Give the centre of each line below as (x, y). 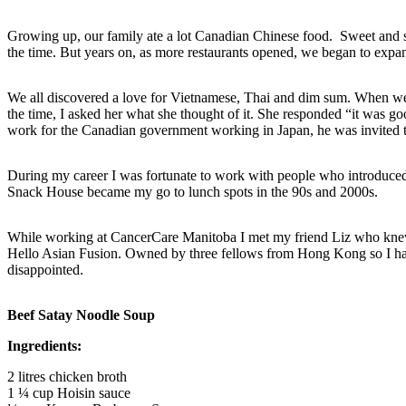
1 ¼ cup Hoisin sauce (69, 393)
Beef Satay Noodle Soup (81, 315)
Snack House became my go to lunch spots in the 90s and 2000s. (193, 192)
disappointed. (45, 270)
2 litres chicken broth (67, 377)
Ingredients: (44, 346)
